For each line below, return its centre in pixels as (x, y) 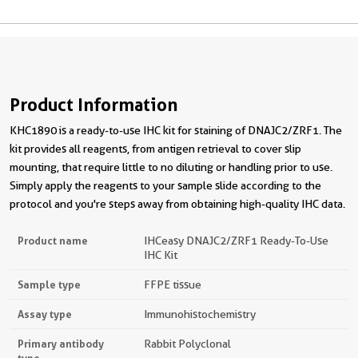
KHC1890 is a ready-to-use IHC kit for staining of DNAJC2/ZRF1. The (176, 130)
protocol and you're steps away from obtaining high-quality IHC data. (177, 204)
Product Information (93, 105)
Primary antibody (61, 344)
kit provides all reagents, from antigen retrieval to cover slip (155, 149)
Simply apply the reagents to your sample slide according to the (165, 185)
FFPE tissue (173, 284)
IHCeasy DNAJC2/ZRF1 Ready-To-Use (236, 241)
